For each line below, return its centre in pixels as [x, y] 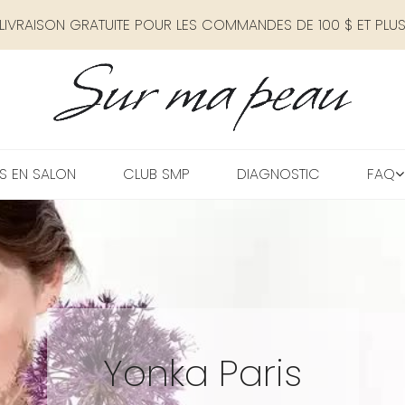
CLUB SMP [156, 174]
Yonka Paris [202, 373]
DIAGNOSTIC [278, 174]
